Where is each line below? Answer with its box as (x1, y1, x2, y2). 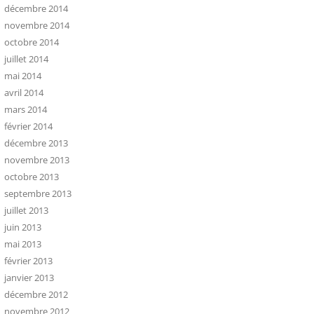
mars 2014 (4, 103, 47, 116)
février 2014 (4, 120, 53, 132)
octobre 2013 (4, 170, 59, 183)
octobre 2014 (4, 36, 59, 48)
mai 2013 (4, 238, 41, 250)
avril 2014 (4, 86, 43, 99)
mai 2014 (4, 69, 41, 82)
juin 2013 (4, 221, 41, 233)
